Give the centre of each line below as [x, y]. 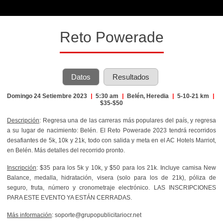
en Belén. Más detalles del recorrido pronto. [66, 150]
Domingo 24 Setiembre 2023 [48, 96]
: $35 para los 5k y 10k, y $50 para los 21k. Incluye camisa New [126, 167]
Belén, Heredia [148, 96]
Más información [29, 215]
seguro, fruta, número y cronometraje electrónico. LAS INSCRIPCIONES [111, 187]
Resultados [131, 77]
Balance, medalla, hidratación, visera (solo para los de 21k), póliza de [111, 177]
